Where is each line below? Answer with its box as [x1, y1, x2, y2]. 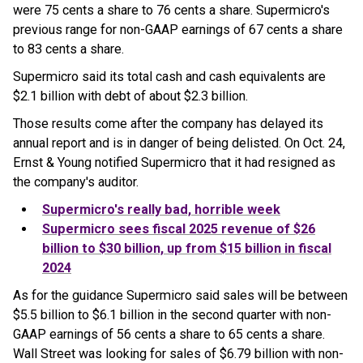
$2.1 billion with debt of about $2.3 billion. [13, 88, 248, 104]
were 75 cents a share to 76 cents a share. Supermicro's [13, 2, 330, 18]
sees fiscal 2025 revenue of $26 [115, 221, 315, 237]
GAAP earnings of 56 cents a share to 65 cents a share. [13, 327, 325, 342]
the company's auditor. [13, 174, 139, 190]
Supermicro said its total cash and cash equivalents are [13, 69, 326, 84]
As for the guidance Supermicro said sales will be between [13, 288, 348, 303]
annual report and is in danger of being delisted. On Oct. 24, [13, 135, 345, 151]
